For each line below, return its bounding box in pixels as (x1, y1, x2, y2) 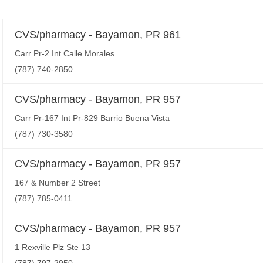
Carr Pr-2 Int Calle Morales (15, 49, 114, 58)
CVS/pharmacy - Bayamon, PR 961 (15, 29, 181, 41)
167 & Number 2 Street (15, 178, 100, 187)
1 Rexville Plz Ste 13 (15, 242, 90, 252)
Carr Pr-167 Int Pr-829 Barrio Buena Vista (15, 113, 170, 123)
